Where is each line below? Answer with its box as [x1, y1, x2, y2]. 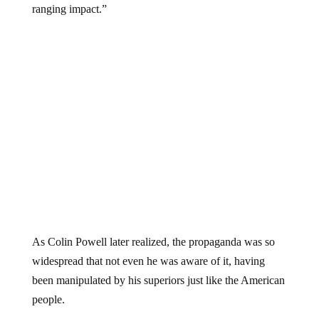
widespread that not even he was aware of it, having [31, 255, 265, 268]
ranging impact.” [31, 2, 107, 15]
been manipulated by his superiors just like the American [31, 274, 285, 287]
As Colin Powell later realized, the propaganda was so [31, 236, 275, 249]
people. [31, 293, 65, 306]
